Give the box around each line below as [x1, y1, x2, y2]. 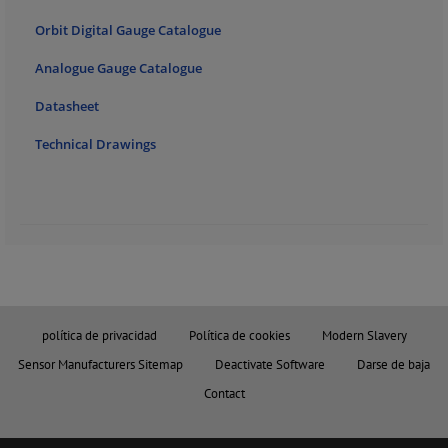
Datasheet [35, 96, 99, 115]
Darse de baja [357, 355, 430, 373]
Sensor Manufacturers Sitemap [18, 355, 183, 373]
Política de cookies [188, 326, 290, 344]
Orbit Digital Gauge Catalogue [35, 20, 221, 39]
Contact [203, 384, 245, 402]
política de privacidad [41, 326, 157, 344]
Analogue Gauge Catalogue [35, 58, 202, 77]
